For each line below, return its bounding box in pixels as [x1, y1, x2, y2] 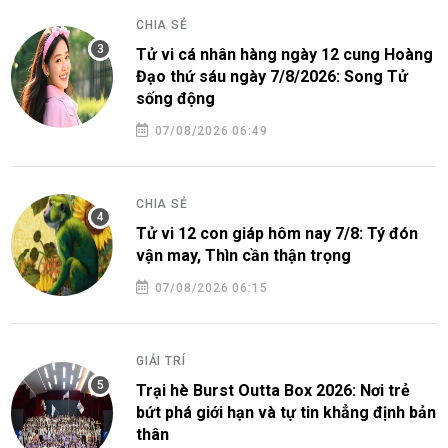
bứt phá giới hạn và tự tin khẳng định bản [136, 402, 436, 422]
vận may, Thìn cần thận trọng [136, 245, 351, 265]
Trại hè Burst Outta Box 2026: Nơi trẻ [136, 380, 410, 400]
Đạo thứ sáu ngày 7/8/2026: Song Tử [136, 66, 408, 86]
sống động [136, 88, 215, 108]
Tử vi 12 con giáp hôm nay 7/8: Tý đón [136, 223, 418, 243]
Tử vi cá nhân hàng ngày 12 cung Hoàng [136, 44, 433, 64]
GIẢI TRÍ [136, 353, 186, 368]
